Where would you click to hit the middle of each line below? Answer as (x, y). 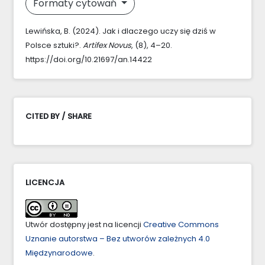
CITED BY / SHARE (59, 116)
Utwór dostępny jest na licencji (84, 224)
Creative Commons (181, 224)
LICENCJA (45, 182)
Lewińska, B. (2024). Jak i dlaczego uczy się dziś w (121, 31)
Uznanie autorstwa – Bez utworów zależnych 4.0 (118, 238)
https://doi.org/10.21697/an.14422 (89, 59)
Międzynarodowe (59, 253)
